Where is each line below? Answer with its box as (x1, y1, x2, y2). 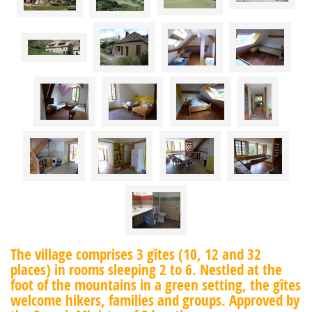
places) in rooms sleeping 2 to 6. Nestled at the (10, 259, 282, 279)
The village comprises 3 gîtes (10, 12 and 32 (10, 244, 261, 264)
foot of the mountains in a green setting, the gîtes (10, 274, 301, 295)
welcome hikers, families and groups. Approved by (10, 290, 299, 310)
